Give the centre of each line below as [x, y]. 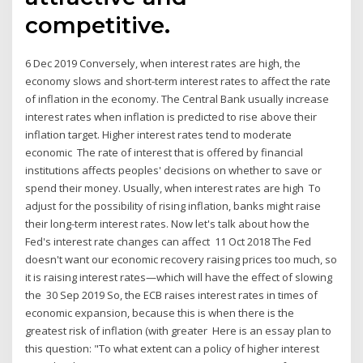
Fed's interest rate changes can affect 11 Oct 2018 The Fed [169, 241]
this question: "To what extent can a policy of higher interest [173, 348]
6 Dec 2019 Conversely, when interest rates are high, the [163, 63]
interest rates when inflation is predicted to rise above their [171, 116]
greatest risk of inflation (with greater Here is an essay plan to [179, 330]
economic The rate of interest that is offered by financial [164, 152]
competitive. [98, 25]
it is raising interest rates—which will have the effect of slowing [179, 277]
